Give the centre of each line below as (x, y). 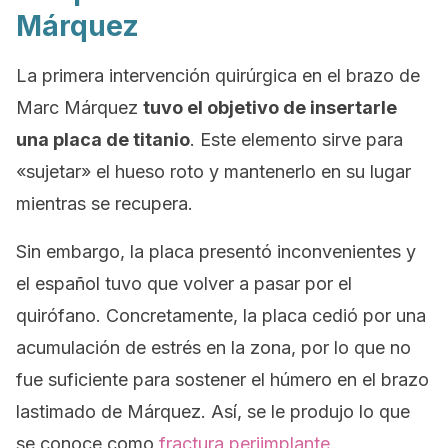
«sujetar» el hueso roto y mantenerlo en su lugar (213, 171)
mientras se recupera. (104, 203)
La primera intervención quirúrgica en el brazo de (218, 75)
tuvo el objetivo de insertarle (270, 107)
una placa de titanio (103, 139)
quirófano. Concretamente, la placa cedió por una (221, 315)
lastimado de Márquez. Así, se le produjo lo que (213, 411)
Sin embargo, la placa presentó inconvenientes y (216, 251)
